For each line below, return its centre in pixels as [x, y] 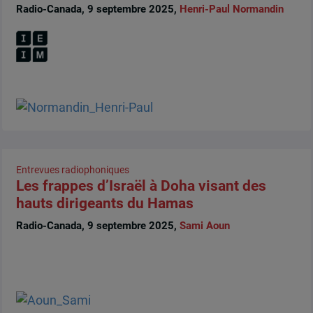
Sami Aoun [204, 225]
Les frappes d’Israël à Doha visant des [141, 186]
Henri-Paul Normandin [231, 9]
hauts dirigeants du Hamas [104, 204]
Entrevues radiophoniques [72, 170]
